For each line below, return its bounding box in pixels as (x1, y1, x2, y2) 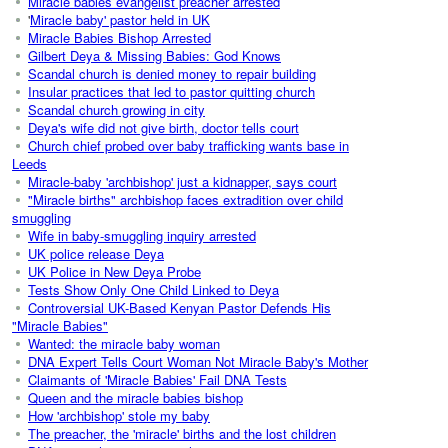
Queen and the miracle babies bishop (28, 387, 243, 407)
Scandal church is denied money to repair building (28, 63, 316, 83)
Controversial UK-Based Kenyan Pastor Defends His (28, 297, 331, 317)
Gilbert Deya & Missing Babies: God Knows (28, 45, 281, 65)
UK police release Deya (28, 243, 164, 263)
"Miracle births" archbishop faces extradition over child (28, 189, 343, 209)
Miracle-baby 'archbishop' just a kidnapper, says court (28, 171, 337, 191)
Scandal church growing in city (28, 99, 205, 119)
